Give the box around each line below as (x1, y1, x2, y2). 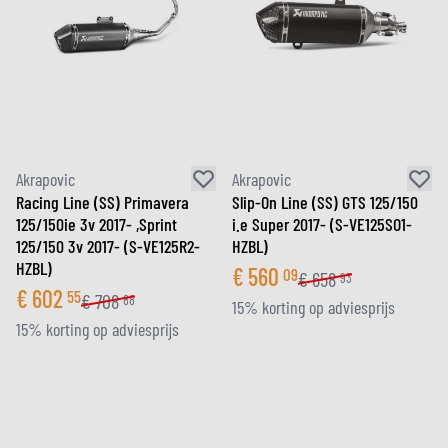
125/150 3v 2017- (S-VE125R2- (16, 235, 200, 257)
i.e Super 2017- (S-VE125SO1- (232, 213, 412, 235)
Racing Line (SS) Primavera (16, 191, 189, 213)
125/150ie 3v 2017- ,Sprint (16, 213, 177, 235)
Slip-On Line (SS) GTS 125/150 (232, 191, 418, 213)
